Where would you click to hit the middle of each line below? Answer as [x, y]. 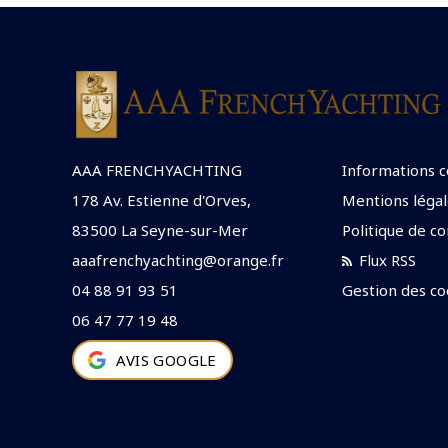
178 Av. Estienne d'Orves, [161, 200]
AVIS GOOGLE [166, 360]
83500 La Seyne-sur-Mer [160, 230]
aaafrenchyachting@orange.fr [178, 260]
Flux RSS [385, 260]
